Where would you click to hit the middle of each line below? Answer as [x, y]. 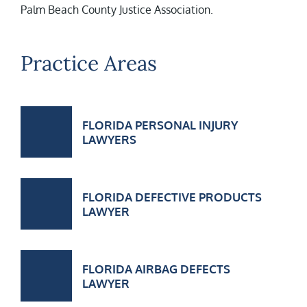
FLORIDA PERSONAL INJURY [160, 125]
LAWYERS [109, 139]
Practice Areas [89, 63]
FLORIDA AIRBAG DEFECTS [156, 269]
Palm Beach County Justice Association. [117, 10]
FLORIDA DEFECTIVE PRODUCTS [172, 197]
